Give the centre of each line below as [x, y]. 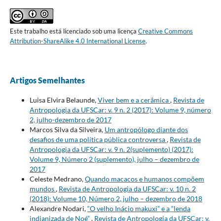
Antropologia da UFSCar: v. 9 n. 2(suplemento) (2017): [111, 149]
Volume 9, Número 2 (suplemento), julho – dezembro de [114, 159]
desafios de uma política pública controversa [98, 139]
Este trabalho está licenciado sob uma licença [74, 31]
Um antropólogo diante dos [146, 129]
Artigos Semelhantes [47, 80]
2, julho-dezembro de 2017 [70, 119]
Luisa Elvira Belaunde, [63, 100]
